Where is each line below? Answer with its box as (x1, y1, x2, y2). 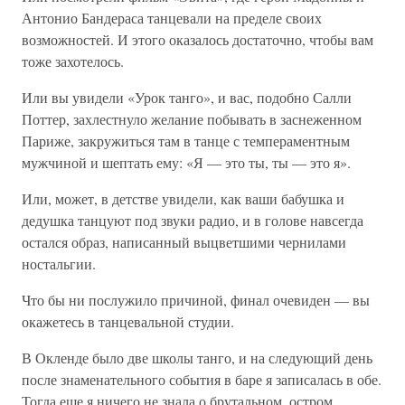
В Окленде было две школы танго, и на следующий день (22, 348, 372, 367)
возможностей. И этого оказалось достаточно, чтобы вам (22, 30, 373, 49)
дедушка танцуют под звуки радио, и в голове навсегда (22, 211, 363, 230)
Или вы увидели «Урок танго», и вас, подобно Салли (22, 88, 352, 107)
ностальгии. (22, 254, 96, 273)
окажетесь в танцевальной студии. (22, 312, 234, 331)
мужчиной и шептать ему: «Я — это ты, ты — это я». (22, 153, 351, 172)
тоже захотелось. (22, 52, 124, 71)
